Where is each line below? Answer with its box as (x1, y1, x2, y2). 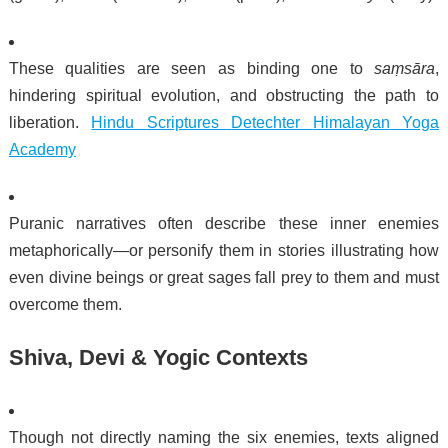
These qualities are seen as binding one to (8, 59, 375, 77)
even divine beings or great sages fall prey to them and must (8, 268, 440, 286)
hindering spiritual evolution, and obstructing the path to (8, 86, 440, 104)
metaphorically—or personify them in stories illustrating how (8, 241, 440, 259)
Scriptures (146, 113, 232, 131)
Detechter (231, 113, 313, 131)
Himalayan (312, 113, 390, 131)
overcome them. (8, 295, 122, 313)
